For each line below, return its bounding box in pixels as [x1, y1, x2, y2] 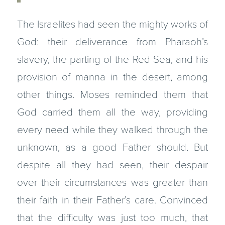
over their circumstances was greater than [17, 176, 208, 189]
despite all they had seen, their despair [17, 159, 208, 172]
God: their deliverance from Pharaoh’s [17, 36, 208, 49]
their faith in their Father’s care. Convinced [17, 194, 208, 207]
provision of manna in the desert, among [17, 71, 208, 84]
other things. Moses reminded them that [17, 88, 208, 101]
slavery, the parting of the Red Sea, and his [17, 53, 208, 66]
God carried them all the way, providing [17, 106, 208, 119]
